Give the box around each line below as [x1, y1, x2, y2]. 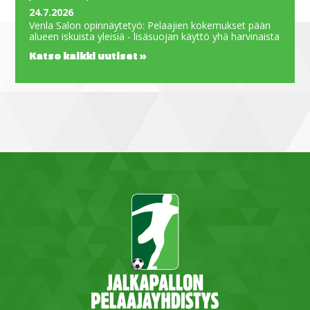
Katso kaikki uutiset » [29, 46, 147, 64]
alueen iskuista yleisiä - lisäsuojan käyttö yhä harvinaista [29, 29, 280, 43]
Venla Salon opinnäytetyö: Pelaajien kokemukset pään [29, 18, 271, 32]
